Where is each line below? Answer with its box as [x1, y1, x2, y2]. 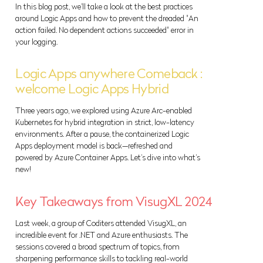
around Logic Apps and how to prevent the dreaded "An [15, 13, 199, 23]
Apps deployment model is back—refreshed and [15, 141, 173, 151]
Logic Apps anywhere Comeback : [15, 66, 203, 82]
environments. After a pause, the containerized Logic [15, 129, 190, 139]
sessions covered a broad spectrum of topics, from [15, 242, 180, 252]
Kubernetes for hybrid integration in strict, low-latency [15, 117, 195, 127]
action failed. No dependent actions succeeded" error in [15, 25, 194, 35]
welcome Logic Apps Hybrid [15, 81, 168, 97]
